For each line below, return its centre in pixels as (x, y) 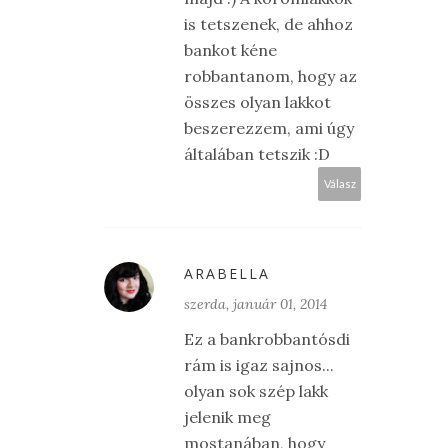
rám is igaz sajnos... (259, 365)
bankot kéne (230, 50)
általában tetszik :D (257, 154)
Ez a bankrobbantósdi (267, 339)
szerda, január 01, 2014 (255, 304)
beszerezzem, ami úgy (269, 128)
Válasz (339, 184)
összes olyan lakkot (257, 102)
